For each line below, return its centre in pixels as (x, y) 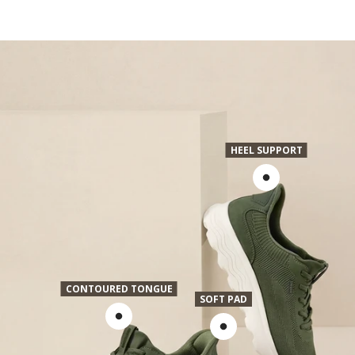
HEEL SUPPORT (266, 150)
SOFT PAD (224, 299)
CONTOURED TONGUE (119, 289)
